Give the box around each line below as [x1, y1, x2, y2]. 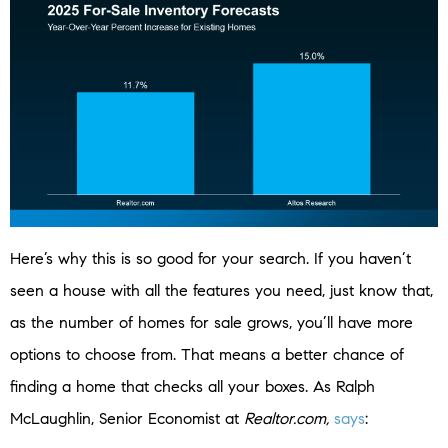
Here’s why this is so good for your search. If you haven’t [10, 249, 411, 269]
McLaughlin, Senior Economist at [10, 409, 244, 429]
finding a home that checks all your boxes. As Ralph [10, 377, 375, 397]
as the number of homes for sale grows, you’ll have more [10, 313, 413, 333]
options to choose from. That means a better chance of [10, 345, 404, 365]
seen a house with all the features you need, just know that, [10, 281, 433, 301]
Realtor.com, [244, 409, 329, 429]
